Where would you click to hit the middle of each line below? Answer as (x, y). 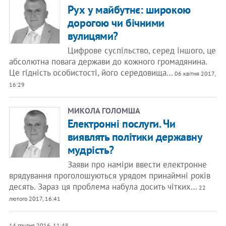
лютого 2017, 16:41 (35, 199)
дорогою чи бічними (116, 23)
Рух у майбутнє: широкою (129, 10)
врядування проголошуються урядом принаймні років (109, 176)
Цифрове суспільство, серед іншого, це (142, 50)
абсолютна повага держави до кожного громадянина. (108, 62)
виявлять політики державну (135, 137)
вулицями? (93, 36)
